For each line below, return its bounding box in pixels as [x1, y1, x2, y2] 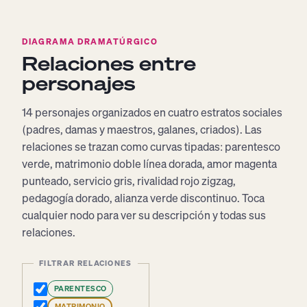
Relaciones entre [22, 51, 196, 76]
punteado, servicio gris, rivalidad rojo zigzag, [22, 173, 236, 188]
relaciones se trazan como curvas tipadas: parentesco [22, 139, 280, 154]
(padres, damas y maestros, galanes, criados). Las [22, 122, 262, 137]
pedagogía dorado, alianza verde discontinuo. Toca [22, 191, 265, 206]
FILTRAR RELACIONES [39, 258, 132, 268]
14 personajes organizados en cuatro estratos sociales [22, 105, 282, 120]
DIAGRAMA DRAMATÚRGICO [22, 36, 158, 47]
